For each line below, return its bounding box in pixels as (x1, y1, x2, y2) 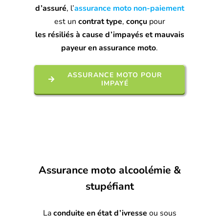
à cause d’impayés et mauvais (73, 29, 184, 40)
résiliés (47, 29, 74, 40)
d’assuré (35, 2, 66, 14)
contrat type (78, 16, 122, 27)
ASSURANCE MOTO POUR (67, 70, 163, 80)
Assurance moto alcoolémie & (38, 163, 181, 177)
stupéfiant (85, 179, 134, 193)
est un (54, 16, 78, 27)
